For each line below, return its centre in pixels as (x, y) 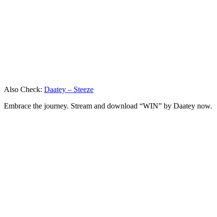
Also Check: (24, 89)
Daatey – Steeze (69, 89)
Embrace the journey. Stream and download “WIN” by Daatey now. (108, 106)
